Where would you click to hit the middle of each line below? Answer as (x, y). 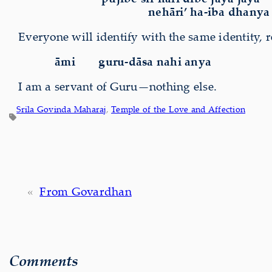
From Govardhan (86, 192)
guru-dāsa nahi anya (155, 62)
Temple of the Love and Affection (178, 109)
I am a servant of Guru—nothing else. (117, 87)
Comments (44, 261)
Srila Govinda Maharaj (61, 109)
